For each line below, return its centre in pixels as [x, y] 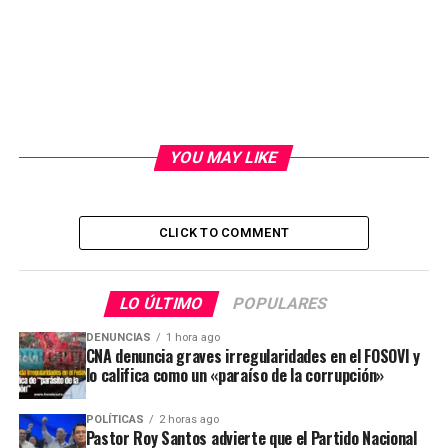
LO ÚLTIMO [162, 303]
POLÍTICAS [114, 419]
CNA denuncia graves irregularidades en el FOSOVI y [252, 355]
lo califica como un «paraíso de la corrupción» [234, 374]
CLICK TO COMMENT [224, 232]
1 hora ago [192, 337]
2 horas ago [188, 419]
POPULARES [281, 303]
